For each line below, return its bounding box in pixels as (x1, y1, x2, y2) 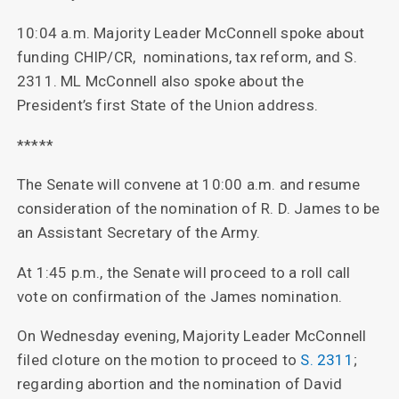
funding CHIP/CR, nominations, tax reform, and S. (16, 47, 357, 66)
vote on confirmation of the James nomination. (16, 287, 342, 305)
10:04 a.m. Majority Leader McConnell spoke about (16, 23, 365, 42)
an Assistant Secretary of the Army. (16, 224, 260, 242)
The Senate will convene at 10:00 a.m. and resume (16, 175, 361, 194)
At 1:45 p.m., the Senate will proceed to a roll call (16, 263, 351, 281)
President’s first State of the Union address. (16, 95, 318, 114)
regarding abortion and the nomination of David (16, 375, 343, 394)
